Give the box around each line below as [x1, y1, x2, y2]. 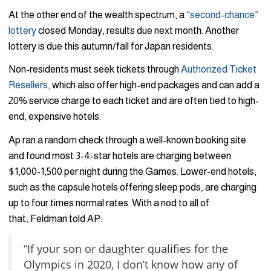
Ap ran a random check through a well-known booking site [8, 134, 246, 146]
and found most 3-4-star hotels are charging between [8, 150, 231, 162]
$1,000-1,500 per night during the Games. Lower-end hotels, [8, 166, 256, 178]
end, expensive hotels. [8, 111, 101, 123]
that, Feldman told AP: [8, 213, 102, 225]
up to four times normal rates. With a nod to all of [8, 197, 209, 209]
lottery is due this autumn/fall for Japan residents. [8, 40, 214, 52]
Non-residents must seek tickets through [8, 64, 181, 76]
